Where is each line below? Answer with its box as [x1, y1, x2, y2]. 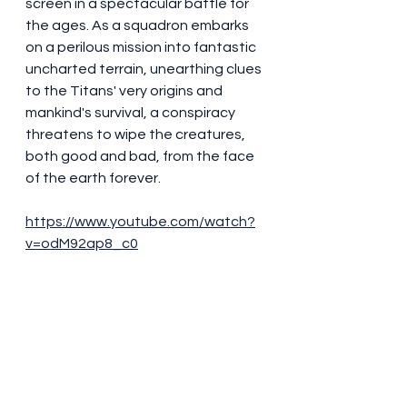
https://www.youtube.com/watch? [25, 214, 255, 229]
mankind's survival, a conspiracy [25, 105, 238, 120]
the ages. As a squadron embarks [25, 18, 252, 33]
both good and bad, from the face [25, 149, 257, 164]
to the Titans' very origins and [25, 84, 225, 98]
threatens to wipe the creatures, [25, 127, 248, 142]
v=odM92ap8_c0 [25, 236, 138, 251]
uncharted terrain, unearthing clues [25, 62, 264, 76]
